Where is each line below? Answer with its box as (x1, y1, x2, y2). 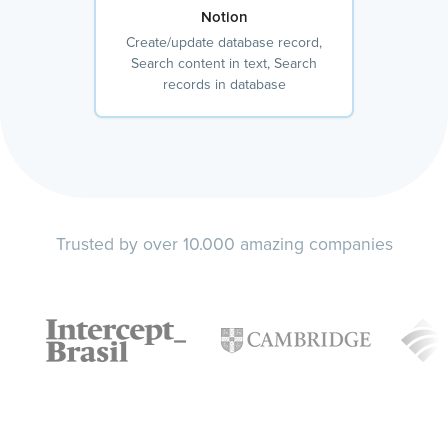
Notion (200, 10, 248, 26)
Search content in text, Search (131, 57, 317, 72)
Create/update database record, (126, 36, 322, 51)
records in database (162, 78, 286, 93)
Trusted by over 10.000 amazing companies (55, 236, 393, 255)
